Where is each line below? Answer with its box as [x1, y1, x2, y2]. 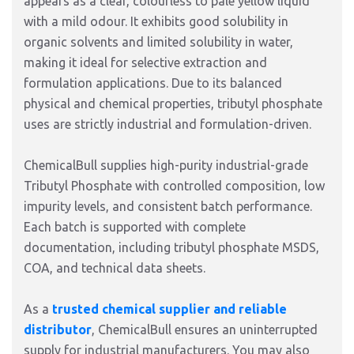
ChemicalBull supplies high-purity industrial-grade [24, 158, 308, 172]
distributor [24, 322, 92, 337]
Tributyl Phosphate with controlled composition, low [24, 179, 325, 193]
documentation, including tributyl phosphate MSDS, [24, 240, 319, 254]
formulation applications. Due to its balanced [24, 76, 282, 90]
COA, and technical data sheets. [24, 261, 205, 275]
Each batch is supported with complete [24, 220, 246, 234]
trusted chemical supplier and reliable [52, 302, 287, 316]
